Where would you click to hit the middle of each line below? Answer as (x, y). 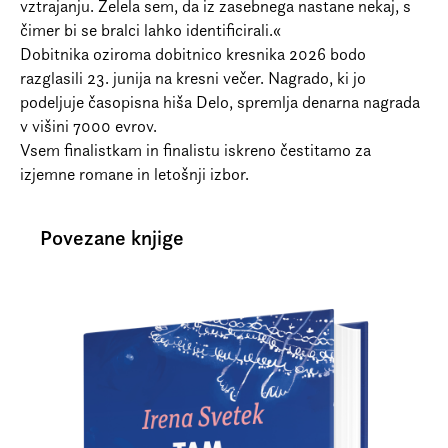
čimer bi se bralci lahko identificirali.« (150, 30)
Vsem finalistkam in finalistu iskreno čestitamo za (195, 150)
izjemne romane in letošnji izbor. (134, 174)
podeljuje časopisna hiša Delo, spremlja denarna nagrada (220, 102)
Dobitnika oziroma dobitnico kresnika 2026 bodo (193, 54)
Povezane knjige (112, 237)
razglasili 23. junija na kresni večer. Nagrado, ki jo (193, 78)
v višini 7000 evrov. (88, 126)
